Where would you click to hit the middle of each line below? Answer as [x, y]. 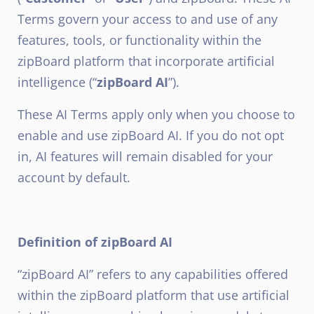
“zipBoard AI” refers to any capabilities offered [153, 274]
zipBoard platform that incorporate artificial [146, 61]
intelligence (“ [57, 82]
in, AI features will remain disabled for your [145, 156]
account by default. [74, 177]
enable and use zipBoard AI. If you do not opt [151, 135]
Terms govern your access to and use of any [148, 19]
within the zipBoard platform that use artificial [153, 295]
